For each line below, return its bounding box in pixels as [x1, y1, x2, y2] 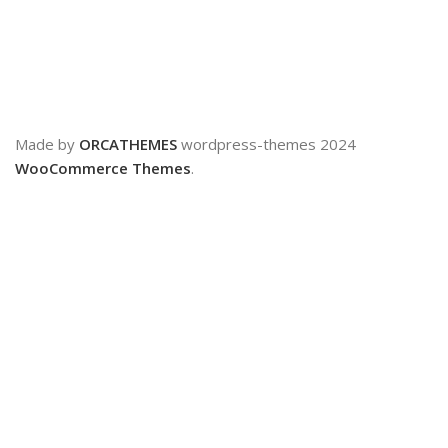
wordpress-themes [177, 134, 316, 155]
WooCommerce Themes [15, 158, 191, 179]
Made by [15, 134, 79, 155]
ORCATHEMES [79, 134, 177, 155]
